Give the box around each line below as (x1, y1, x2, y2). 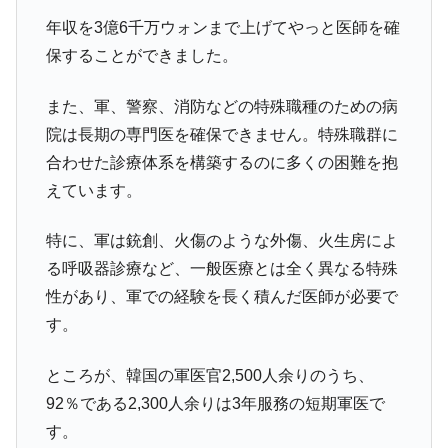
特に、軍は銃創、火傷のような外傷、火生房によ (45, 232, 398, 250)
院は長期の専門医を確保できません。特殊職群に (45, 125, 398, 143)
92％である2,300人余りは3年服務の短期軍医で (45, 394, 385, 412)
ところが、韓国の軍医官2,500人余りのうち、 (45, 366, 374, 384)
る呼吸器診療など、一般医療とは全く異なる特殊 (45, 260, 398, 278)
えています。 (45, 181, 142, 199)
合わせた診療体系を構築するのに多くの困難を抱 (45, 153, 398, 171)
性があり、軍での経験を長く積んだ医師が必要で (45, 288, 398, 306)
